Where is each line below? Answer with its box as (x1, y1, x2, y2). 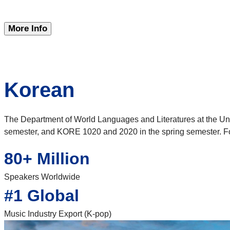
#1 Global (4, 186, 79, 205)
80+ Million (4, 149, 90, 168)
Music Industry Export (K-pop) (4, 209, 111, 219)
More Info (8, 24, 47, 34)
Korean (4, 79, 74, 102)
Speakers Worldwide (4, 172, 80, 182)
